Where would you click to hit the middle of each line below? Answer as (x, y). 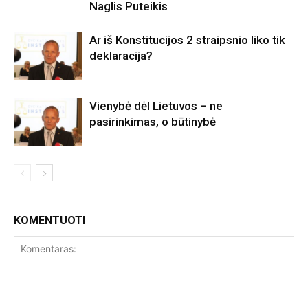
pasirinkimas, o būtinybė (153, 122)
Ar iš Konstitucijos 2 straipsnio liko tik (187, 40)
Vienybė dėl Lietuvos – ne (156, 106)
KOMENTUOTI (49, 221)
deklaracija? (121, 56)
